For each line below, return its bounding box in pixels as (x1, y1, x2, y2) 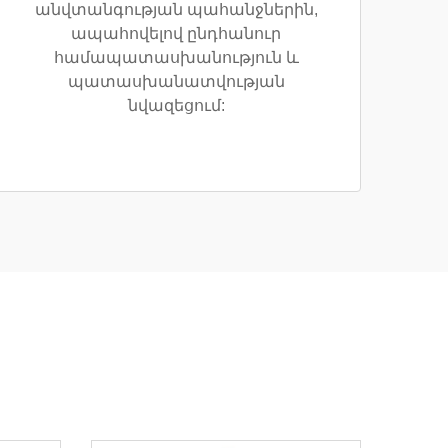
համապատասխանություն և (53, 48, 299, 66)
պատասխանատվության (67, 72, 285, 90)
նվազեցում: (127, 96, 225, 114)
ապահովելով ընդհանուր (71, 24, 281, 42)
